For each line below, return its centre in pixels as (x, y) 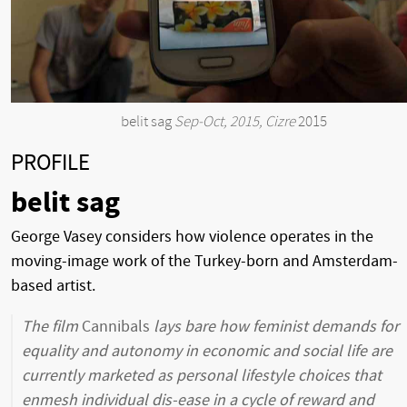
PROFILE (50, 164)
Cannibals (116, 326)
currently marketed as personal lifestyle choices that (202, 375)
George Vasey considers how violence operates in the (192, 236)
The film (52, 326)
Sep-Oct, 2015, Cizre (234, 123)
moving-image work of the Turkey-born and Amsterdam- (204, 261)
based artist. (53, 285)
